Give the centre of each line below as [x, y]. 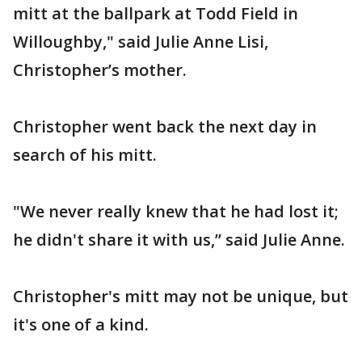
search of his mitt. [85, 155]
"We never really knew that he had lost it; [176, 211]
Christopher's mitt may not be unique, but [181, 296]
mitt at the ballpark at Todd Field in [156, 13]
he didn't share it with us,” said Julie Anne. [179, 240]
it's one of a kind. [81, 324]
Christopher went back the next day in [165, 126]
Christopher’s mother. [100, 70]
